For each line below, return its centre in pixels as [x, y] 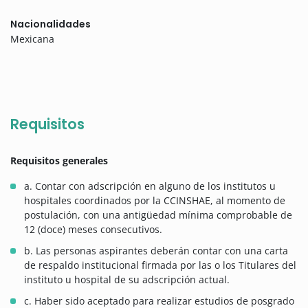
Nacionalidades [51, 24]
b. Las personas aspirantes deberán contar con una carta [156, 251]
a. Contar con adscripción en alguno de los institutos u [150, 186]
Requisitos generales [59, 161]
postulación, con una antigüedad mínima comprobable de [158, 215]
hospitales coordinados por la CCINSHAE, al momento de [155, 201]
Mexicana [32, 39]
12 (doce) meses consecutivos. [93, 230]
